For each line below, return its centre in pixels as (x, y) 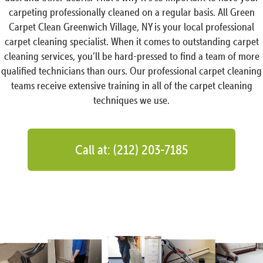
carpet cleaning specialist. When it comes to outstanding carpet (131, 42)
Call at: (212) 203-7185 (131, 150)
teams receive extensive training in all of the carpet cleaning (131, 86)
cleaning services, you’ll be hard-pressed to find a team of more (131, 56)
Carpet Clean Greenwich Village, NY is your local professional (131, 27)
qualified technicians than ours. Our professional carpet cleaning (131, 71)
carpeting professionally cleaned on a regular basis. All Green (131, 12)
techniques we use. (131, 100)
